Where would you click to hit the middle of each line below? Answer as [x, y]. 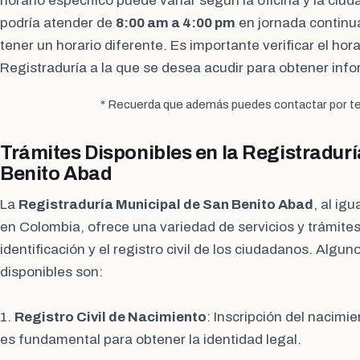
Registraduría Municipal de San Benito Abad [166, 205]
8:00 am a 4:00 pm [176, 23]
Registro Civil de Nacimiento [110, 317]
